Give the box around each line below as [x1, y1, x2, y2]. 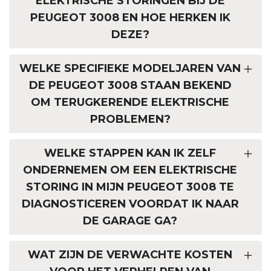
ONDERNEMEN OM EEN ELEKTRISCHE [23, 163, 237, 177]
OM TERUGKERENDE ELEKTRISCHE [31, 96, 229, 109]
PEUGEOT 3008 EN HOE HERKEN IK [30, 11, 230, 25]
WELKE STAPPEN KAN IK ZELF [44, 146, 216, 160]
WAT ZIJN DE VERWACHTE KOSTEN [28, 248, 232, 262]
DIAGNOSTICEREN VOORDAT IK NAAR [21, 197, 239, 211]
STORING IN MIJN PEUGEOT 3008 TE [26, 180, 234, 194]
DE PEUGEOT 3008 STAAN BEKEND [28, 79, 232, 93]
